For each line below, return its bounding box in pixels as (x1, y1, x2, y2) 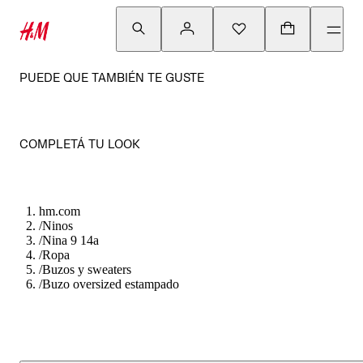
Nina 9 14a (42, 233, 99, 247)
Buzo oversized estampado (42, 277, 179, 291)
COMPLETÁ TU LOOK (19, 137, 140, 151)
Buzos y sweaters (42, 263, 131, 276)
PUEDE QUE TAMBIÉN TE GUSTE (19, 70, 204, 84)
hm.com (39, 204, 80, 218)
